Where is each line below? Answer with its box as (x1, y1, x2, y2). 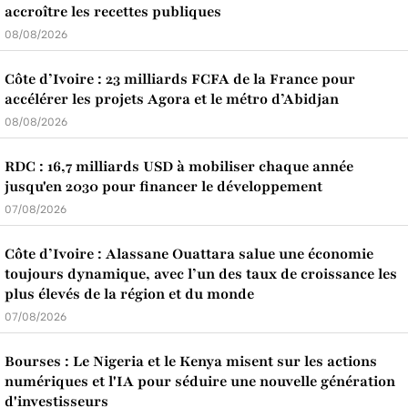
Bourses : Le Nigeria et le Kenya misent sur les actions (5, 352, 377, 372)
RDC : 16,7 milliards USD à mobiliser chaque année (5, 157, 353, 178)
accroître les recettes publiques (5, 2, 221, 23)
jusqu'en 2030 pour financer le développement (5, 177, 322, 198)
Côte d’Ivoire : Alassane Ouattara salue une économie (5, 244, 373, 265)
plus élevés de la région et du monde (5, 284, 254, 305)
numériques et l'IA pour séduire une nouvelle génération (5, 372, 395, 393)
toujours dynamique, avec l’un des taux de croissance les (5, 264, 397, 285)
